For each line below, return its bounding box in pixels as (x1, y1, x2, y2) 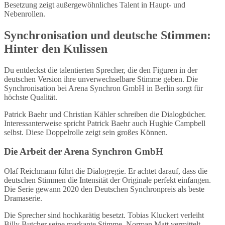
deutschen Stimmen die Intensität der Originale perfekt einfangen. (4, 176, 211, 185)
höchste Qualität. (4, 92, 57, 101)
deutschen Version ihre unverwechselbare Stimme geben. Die (4, 74, 198, 83)
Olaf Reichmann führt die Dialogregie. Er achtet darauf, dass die (4, 167, 207, 176)
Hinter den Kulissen (4, 42, 107, 55)
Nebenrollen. (4, 9, 45, 18)
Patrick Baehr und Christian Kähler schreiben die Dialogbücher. (4, 109, 206, 119)
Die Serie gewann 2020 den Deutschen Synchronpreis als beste (4, 185, 204, 194)
